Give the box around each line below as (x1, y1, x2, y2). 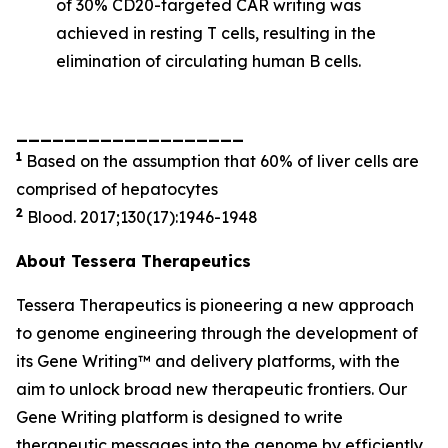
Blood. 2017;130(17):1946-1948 (23, 207, 258, 227)
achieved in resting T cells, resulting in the (56, 23, 376, 43)
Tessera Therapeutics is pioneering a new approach (16, 295, 414, 315)
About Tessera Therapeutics (16, 251, 251, 271)
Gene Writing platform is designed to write (16, 407, 343, 427)
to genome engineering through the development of (16, 323, 418, 343)
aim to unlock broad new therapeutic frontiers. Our (16, 379, 407, 399)
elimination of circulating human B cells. (56, 51, 361, 71)
